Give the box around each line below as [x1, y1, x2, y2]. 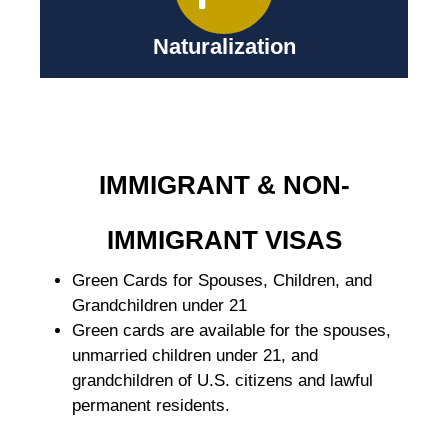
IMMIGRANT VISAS [106, 225, 342, 256]
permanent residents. [72, 396, 230, 416]
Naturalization [152, 34, 296, 60]
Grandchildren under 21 [72, 296, 247, 316]
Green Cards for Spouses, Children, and [72, 271, 372, 291]
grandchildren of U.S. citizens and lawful [72, 371, 373, 391]
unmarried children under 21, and [72, 346, 318, 366]
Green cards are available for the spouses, [72, 321, 391, 341]
